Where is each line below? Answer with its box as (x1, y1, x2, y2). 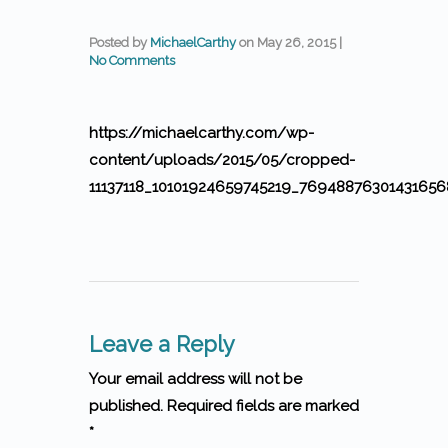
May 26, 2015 (257, 35, 336, 50)
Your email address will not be (89, 370, 302, 388)
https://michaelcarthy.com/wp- (89, 124, 314, 142)
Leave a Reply (89, 331, 235, 357)
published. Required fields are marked (89, 397, 359, 415)
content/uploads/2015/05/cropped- (89, 151, 355, 169)
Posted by (89, 35, 150, 50)
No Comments (89, 53, 175, 68)
